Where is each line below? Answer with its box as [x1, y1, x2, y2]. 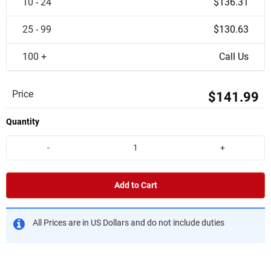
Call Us [219, 51, 249, 62]
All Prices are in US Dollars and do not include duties [33, 217, 224, 228]
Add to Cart [114, 180, 157, 191]
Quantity [6, 117, 39, 126]
